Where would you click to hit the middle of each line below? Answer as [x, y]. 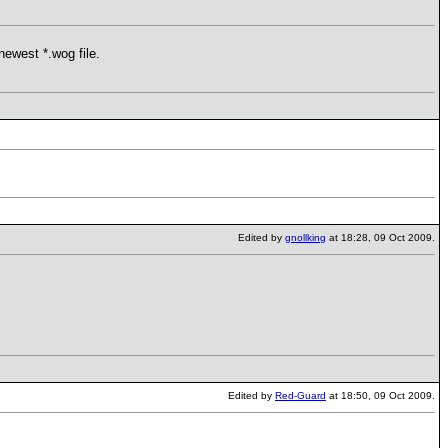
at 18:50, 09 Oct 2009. [380, 395]
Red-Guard [300, 395]
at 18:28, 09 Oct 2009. [380, 237]
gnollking [305, 237]
